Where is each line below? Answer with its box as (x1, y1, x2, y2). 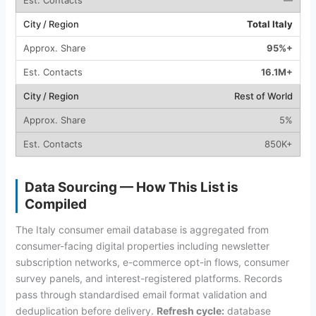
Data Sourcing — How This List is (24, 178, 238, 195)
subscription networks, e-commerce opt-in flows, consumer (15, 255, 289, 268)
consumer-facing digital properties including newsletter (15, 239, 269, 252)
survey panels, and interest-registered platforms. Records (15, 272, 282, 284)
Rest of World (233, 90, 293, 102)
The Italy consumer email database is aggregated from (15, 223, 269, 236)
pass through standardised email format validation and (15, 288, 267, 300)
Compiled (24, 195, 87, 212)
